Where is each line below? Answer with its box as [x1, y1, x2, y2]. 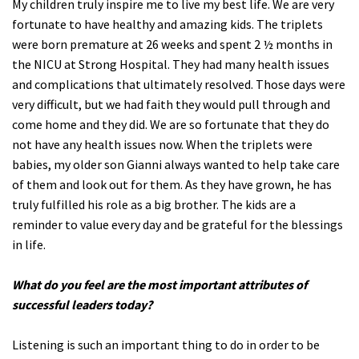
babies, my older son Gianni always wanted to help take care [12, 155, 340, 172]
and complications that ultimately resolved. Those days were [12, 75, 345, 92]
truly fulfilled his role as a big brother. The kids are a [12, 196, 296, 212]
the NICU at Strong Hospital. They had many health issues [12, 55, 329, 72]
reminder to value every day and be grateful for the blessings [12, 216, 343, 232]
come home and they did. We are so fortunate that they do [12, 115, 329, 132]
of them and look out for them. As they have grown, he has [12, 175, 332, 192]
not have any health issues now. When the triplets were [12, 135, 313, 152]
